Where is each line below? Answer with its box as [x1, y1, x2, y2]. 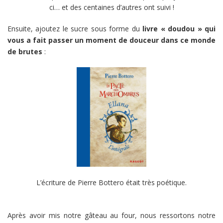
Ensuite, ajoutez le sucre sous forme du [7, 23, 143, 33]
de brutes [7, 46, 42, 56]
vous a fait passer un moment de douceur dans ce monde [7, 35, 216, 45]
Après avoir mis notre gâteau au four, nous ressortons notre [7, 210, 216, 220]
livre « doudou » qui [142, 23, 216, 33]
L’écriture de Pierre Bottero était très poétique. [36, 177, 187, 187]
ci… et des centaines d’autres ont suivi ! [49, 2, 174, 12]
